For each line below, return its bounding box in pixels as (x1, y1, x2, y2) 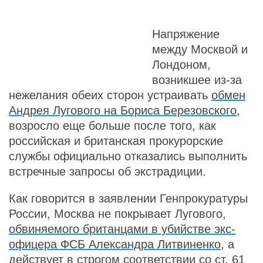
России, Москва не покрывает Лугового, (9, 207, 226, 220)
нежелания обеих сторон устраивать (9, 89, 211, 102)
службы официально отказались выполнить (9, 150, 247, 163)
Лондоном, (152, 58, 211, 71)
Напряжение (152, 28, 220, 41)
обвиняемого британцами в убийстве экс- (9, 222, 235, 235)
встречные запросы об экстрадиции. (9, 165, 206, 178)
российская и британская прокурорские (9, 134, 223, 147)
